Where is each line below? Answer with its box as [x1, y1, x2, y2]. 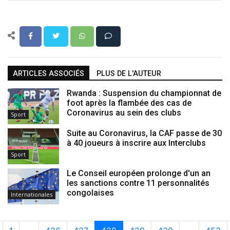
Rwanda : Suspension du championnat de [67, 88, 221, 98]
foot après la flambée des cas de [67, 98, 191, 108]
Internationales [11, 190, 52, 198]
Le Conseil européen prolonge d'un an [67, 168, 210, 178]
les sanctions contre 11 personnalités [67, 178, 209, 188]
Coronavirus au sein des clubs [67, 107, 181, 118]
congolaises [67, 187, 114, 198]
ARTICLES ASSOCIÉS [13, 69, 84, 78]
